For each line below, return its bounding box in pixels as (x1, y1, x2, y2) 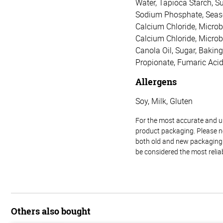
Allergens (135, 75, 177, 88)
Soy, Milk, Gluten (135, 95, 193, 107)
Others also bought (11, 205, 91, 217)
